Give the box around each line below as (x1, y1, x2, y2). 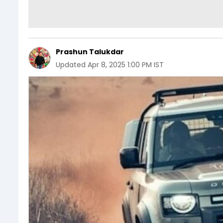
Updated (56, 60, 86, 70)
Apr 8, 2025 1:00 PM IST (88, 60, 164, 70)
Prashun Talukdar (56, 47, 124, 57)
